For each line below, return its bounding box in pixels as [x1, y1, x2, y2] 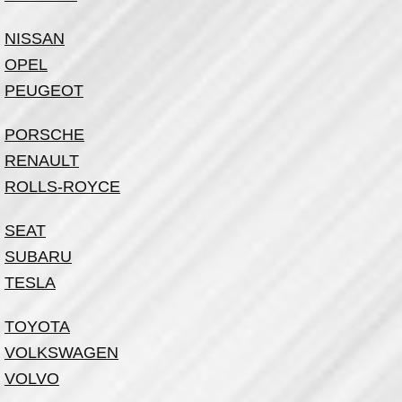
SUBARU [4, 248, 72, 266]
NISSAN [4, 30, 65, 48]
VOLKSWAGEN [4, 344, 118, 362]
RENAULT [4, 152, 79, 170]
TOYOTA [4, 318, 70, 336]
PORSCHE [4, 126, 84, 144]
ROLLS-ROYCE [4, 178, 120, 196]
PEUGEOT [4, 82, 83, 100]
